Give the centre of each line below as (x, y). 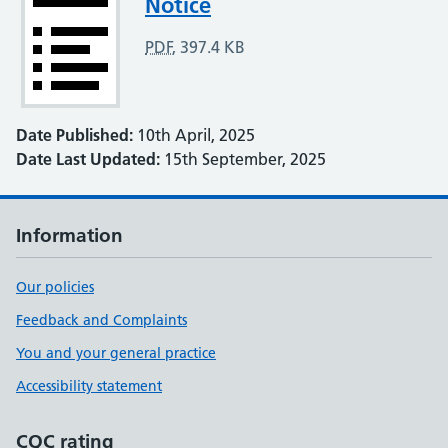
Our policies (55, 287)
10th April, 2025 (194, 135)
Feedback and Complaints (101, 320)
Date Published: (74, 135)
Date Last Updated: (88, 159)
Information (69, 235)
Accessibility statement (89, 386)
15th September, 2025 (243, 159)
